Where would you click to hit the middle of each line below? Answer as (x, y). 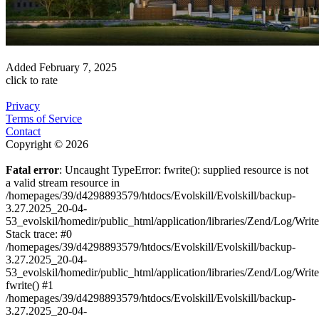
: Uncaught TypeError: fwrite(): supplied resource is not (184, 169)
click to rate (32, 80)
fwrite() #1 (30, 285)
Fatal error (32, 169)
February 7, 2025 (78, 67)
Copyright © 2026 (47, 144)
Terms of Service (44, 118)
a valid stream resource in (63, 182)
